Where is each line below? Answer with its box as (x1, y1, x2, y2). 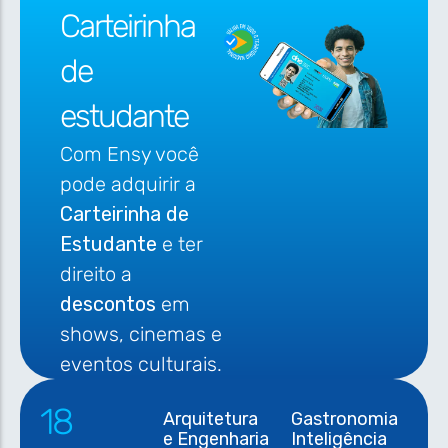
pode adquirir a (60, 171, 196, 196)
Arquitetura (163, 407, 259, 430)
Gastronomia (290, 407, 398, 430)
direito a (60, 261, 132, 286)
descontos (60, 291, 161, 316)
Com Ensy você (60, 141, 199, 166)
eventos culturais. (60, 351, 222, 376)
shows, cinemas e (60, 321, 222, 346)
